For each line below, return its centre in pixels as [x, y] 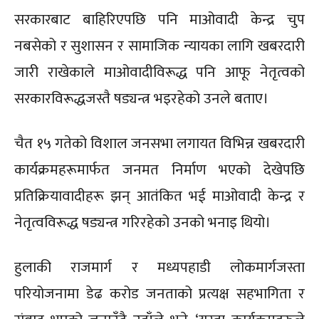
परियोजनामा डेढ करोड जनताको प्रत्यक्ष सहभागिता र [159, 294]
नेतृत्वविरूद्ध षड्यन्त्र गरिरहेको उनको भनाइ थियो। [142, 223]
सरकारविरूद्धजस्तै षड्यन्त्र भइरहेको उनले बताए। [141, 99]
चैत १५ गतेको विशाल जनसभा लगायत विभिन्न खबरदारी [159, 144]
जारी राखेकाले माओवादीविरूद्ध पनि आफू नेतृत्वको [159, 73]
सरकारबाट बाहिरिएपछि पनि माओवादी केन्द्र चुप [159, 20]
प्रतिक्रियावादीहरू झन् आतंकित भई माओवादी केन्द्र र [159, 197]
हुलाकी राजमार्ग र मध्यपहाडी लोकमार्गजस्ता [159, 268]
